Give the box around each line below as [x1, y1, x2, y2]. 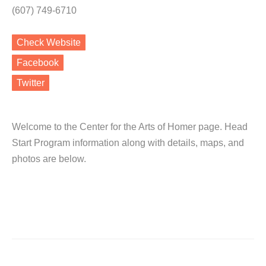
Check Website [17, 37, 81, 47]
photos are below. [12, 154, 86, 164]
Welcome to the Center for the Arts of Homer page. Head [12, 122, 248, 132]
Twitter [17, 78, 45, 88]
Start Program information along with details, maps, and [12, 138, 244, 148]
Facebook [17, 58, 59, 68]
